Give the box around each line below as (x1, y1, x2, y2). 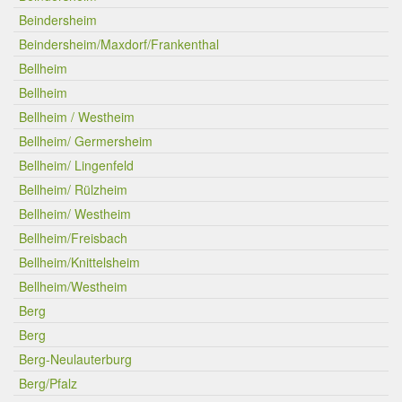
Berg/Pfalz (19, 374, 77, 392)
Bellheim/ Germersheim (19, 132, 153, 150)
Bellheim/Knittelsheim (19, 253, 140, 271)
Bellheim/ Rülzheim (19, 180, 127, 198)
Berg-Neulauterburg (19, 350, 132, 368)
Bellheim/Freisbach (19, 229, 127, 247)
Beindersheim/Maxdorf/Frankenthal (19, 35, 219, 53)
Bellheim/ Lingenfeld (19, 156, 134, 174)
